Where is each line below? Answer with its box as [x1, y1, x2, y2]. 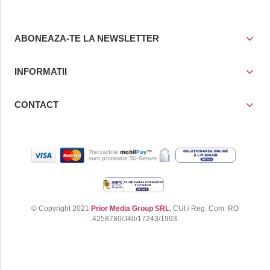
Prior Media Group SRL [90, 204, 169, 213]
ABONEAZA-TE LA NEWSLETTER [14, 33, 159, 44]
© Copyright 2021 [31, 204, 91, 213]
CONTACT [14, 99, 58, 110]
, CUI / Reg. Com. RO [169, 204, 239, 213]
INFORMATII [14, 66, 67, 77]
